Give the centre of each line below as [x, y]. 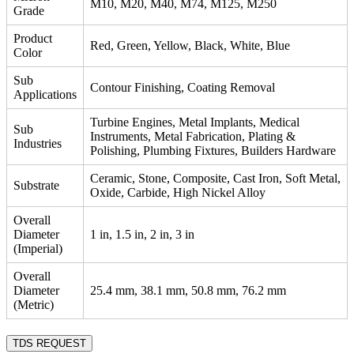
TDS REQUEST [49, 343]
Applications [45, 94]
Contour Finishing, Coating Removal [183, 87]
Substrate [36, 185]
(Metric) [34, 304]
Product [33, 38]
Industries [38, 143]
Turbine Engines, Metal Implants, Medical [195, 122]
